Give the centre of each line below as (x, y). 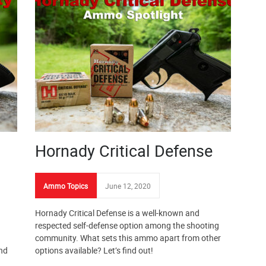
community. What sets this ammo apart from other (128, 238)
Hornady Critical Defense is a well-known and (117, 213)
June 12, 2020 (128, 186)
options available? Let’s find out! (94, 250)
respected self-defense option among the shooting (127, 225)
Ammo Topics (66, 186)
